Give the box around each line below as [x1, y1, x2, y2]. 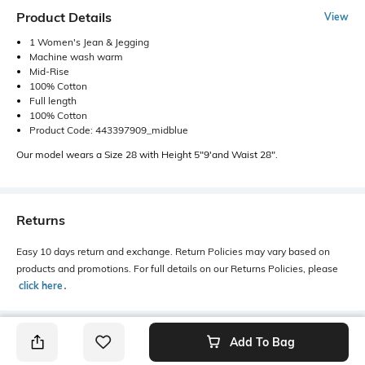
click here [19, 279, 63, 292]
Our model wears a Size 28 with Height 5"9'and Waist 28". [16, 147, 278, 161]
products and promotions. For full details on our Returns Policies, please [16, 262, 338, 275]
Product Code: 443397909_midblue [29, 123, 188, 136]
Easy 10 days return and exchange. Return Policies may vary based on [16, 244, 330, 257]
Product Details [16, 8, 112, 25]
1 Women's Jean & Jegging [29, 35, 149, 48]
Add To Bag [229, 334, 295, 350]
